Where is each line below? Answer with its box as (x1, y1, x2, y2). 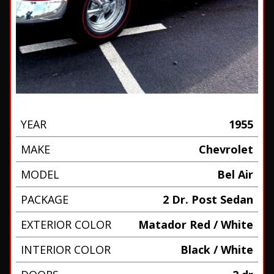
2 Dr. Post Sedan (163, 192, 254, 207)
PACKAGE (20, 192, 68, 207)
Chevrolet (199, 142, 254, 157)
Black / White (180, 242, 254, 257)
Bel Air (217, 167, 254, 182)
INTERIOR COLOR (20, 242, 111, 257)
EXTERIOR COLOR (20, 217, 111, 232)
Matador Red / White (138, 217, 254, 232)
